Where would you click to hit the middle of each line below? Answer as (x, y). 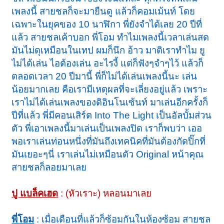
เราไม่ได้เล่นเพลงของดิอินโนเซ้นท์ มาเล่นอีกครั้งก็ (110, 102)
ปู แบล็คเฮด (35, 193)
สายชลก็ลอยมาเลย (49, 167)
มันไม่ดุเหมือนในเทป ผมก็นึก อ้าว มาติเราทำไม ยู (108, 50)
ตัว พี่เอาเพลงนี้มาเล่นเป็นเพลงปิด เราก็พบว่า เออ (107, 128)
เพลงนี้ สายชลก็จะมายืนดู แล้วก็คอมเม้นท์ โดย (103, 11)
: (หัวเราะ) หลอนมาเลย (105, 193)
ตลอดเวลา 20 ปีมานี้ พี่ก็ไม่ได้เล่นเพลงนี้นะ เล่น (104, 76)
